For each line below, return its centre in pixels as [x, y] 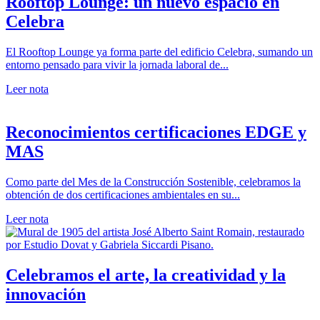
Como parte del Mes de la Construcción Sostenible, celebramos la [153, 181]
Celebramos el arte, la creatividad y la [146, 275]
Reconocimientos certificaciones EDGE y [156, 132]
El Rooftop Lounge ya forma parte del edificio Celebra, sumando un [159, 51]
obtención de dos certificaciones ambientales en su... [123, 194]
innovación [46, 294]
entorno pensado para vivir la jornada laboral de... [117, 64]
